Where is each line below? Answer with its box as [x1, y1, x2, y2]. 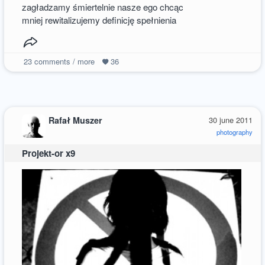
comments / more [31, 55, 95, 67]
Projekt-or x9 [22, 146, 76, 160]
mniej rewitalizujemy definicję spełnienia [22, 13, 177, 26]
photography [216, 127, 253, 137]
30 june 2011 [208, 114, 253, 125]
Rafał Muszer [49, 114, 103, 126]
